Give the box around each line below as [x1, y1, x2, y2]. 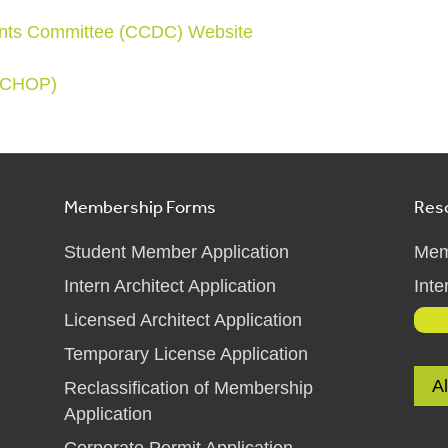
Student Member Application [64, 242, 289, 262]
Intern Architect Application [64, 276, 276, 296]
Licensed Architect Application [64, 310, 302, 330]
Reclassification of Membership [64, 378, 313, 398]
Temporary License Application [64, 344, 308, 364]
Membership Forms [64, 195, 216, 217]
